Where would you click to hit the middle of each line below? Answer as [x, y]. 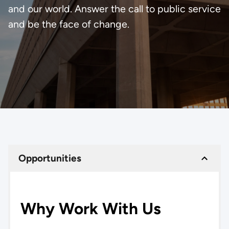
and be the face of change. [68, 24]
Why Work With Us [90, 208]
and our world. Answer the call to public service [114, 8]
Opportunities [50, 158]
